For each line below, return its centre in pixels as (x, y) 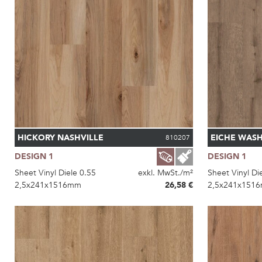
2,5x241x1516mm (48, 185)
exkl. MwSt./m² (165, 173)
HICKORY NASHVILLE (61, 137)
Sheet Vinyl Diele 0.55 (55, 173)
